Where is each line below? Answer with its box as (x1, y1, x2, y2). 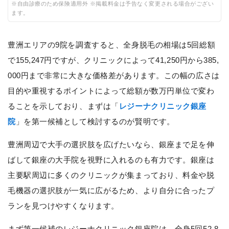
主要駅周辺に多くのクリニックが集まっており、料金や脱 (8, 170, 215, 179)
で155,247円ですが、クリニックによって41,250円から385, (8, 55, 219, 64)
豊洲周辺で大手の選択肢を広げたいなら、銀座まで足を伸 (8, 140, 215, 149)
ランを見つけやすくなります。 (8, 201, 119, 210)
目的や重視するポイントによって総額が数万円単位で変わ (8, 86, 215, 95)
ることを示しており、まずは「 (8, 101, 119, 110)
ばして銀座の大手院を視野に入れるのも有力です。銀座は (8, 155, 215, 164)
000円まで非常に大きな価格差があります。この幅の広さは (8, 71, 220, 80)
